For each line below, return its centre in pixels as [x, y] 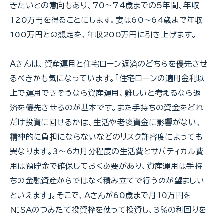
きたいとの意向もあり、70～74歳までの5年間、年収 [105, 5]
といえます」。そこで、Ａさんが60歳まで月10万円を [101, 195]
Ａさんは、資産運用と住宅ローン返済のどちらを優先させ [109, 64]
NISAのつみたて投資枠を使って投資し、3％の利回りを [108, 209]
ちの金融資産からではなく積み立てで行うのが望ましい [107, 180]
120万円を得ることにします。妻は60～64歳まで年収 [106, 20]
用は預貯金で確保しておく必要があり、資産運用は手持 [106, 166]
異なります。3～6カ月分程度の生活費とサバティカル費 [107, 151]
